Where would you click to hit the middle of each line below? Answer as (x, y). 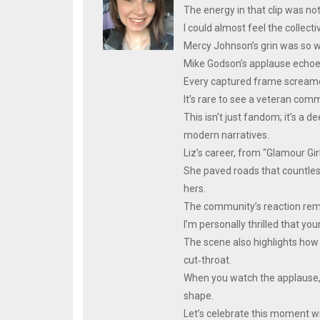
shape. (199, 295)
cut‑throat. (208, 260)
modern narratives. (227, 135)
